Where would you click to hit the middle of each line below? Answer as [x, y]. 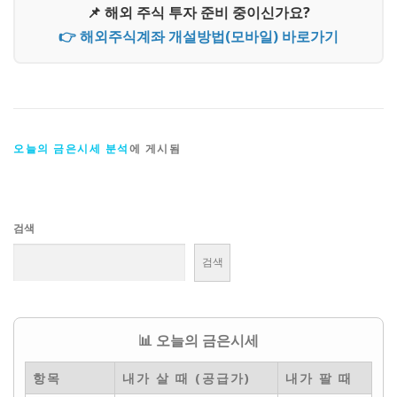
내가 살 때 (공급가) [187, 378]
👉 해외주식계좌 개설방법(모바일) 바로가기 [198, 36]
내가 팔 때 [319, 378]
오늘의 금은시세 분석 [71, 148]
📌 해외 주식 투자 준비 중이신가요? [198, 12]
